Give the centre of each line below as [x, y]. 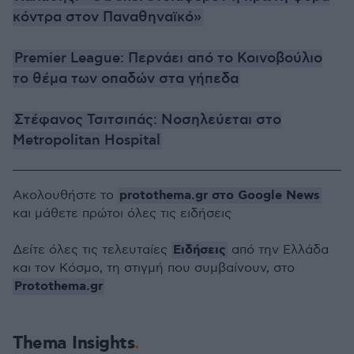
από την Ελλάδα [278, 250]
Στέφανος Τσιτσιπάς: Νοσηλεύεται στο [148, 120]
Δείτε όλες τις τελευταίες [92, 250]
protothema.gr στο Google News [220, 196]
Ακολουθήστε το [65, 196]
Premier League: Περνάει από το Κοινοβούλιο [168, 58]
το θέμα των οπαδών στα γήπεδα [126, 79]
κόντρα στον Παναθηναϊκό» [107, 17]
